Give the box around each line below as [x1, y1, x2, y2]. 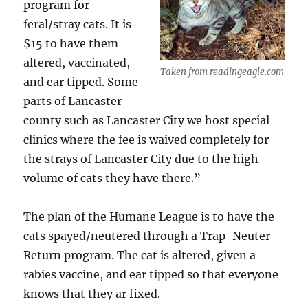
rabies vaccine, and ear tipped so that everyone [23, 267, 279, 281]
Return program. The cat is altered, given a [23, 248, 256, 262]
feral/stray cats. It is [23, 17, 132, 31]
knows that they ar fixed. [23, 287, 161, 300]
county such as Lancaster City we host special [23, 113, 270, 127]
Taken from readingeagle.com [159, 66, 284, 78]
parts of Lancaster [23, 94, 122, 108]
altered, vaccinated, [23, 56, 131, 69]
